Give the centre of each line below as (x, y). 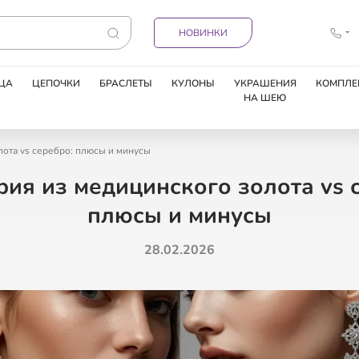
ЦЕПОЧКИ (56, 83)
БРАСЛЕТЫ (125, 83)
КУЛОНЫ (193, 83)
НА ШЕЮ (265, 98)
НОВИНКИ (203, 33)
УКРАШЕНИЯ (265, 83)
